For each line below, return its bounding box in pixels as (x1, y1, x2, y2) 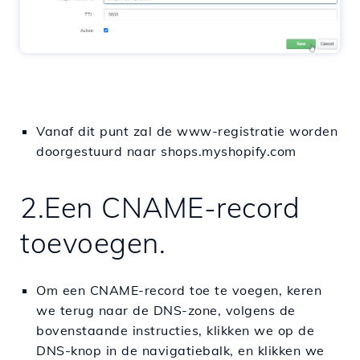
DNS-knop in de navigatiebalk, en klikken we (36, 342, 325, 358)
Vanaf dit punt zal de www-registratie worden (36, 122, 337, 139)
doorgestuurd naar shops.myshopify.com (36, 142, 297, 159)
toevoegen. (20, 224, 174, 260)
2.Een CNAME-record (20, 189, 300, 225)
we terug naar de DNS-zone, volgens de (36, 301, 296, 318)
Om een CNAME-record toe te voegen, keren (36, 281, 321, 298)
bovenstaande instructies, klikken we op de (36, 321, 314, 338)
